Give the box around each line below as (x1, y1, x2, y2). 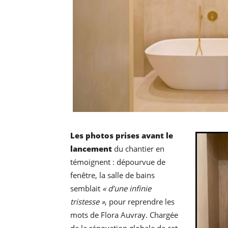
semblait (70, 183, 102, 194)
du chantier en (112, 144, 164, 154)
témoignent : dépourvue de (70, 157, 165, 167)
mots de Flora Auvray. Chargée (70, 210, 178, 220)
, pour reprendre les (105, 196, 175, 207)
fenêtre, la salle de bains (70, 170, 155, 181)
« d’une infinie (102, 183, 151, 194)
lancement (70, 144, 112, 154)
